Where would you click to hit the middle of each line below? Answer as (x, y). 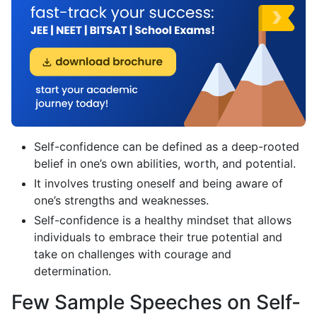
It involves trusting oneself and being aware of (158, 184)
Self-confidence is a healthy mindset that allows (163, 220)
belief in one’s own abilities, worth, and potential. (165, 164)
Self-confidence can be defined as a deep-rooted (167, 147)
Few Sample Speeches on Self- (156, 302)
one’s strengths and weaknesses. (121, 201)
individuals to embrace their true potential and (158, 237)
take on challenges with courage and (133, 254)
